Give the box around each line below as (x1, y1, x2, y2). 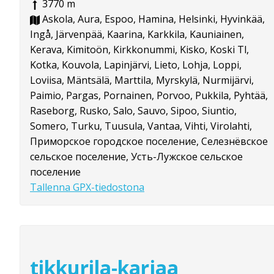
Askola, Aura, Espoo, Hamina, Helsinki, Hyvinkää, (40, 12, 265, 26)
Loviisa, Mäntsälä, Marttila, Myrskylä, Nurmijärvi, (30, 73, 254, 87)
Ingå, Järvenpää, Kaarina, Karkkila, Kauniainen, (30, 28, 244, 42)
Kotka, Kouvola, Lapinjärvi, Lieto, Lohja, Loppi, (30, 58, 242, 72)
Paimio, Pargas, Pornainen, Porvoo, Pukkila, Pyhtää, (30, 89, 268, 103)
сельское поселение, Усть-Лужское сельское (30, 150, 243, 164)
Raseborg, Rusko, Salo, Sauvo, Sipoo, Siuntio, (30, 104, 237, 118)
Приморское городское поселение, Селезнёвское (30, 135, 268, 149)
